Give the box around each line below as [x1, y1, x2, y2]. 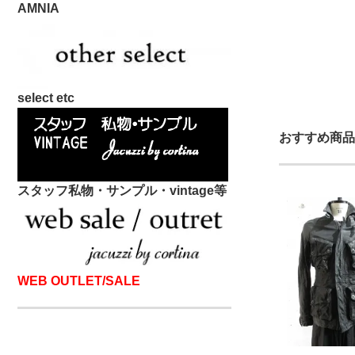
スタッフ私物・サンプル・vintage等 [17, 184, 227, 198]
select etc [17, 91, 74, 105]
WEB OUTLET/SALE [17, 274, 140, 288]
